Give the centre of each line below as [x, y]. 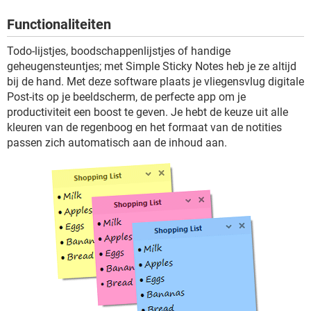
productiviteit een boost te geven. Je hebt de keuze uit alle [148, 112]
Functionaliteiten [59, 24]
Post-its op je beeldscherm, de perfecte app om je [126, 97]
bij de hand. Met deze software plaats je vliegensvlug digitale [155, 82]
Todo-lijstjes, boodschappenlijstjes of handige [119, 51]
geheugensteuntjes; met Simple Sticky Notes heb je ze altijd [152, 66]
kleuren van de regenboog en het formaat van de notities [144, 127]
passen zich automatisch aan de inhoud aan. [117, 143]
